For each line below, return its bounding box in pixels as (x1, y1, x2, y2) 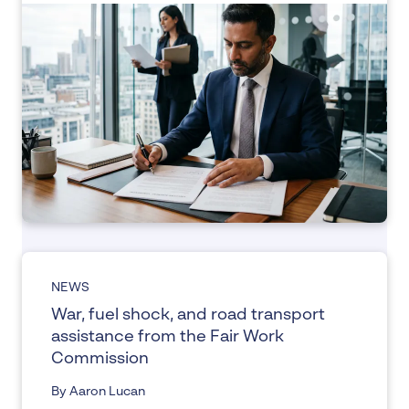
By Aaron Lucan (51, 384, 145, 398)
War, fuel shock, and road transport (51, 306, 325, 323)
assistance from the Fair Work (51, 328, 284, 345)
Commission (51, 350, 149, 367)
